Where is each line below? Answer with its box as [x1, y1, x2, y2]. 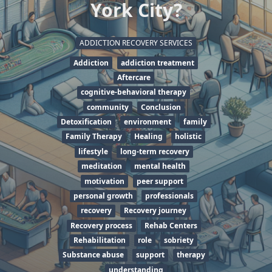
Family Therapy [66, 131, 122, 142]
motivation [84, 175, 124, 186]
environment [123, 117, 171, 127]
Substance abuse [62, 250, 124, 260]
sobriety [164, 235, 194, 246]
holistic [175, 131, 202, 142]
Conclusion [140, 101, 181, 112]
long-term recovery [120, 146, 189, 157]
